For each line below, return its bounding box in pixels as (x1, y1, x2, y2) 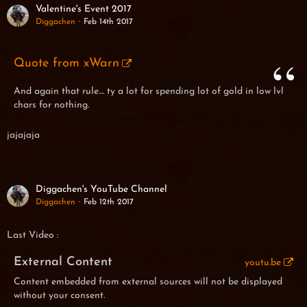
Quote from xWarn (14, 57, 119, 71)
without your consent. (14, 291, 105, 302)
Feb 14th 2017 (84, 18, 133, 27)
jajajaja (7, 130, 40, 141)
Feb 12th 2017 (84, 198, 134, 207)
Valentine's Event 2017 (36, 4, 132, 15)
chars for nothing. (14, 100, 89, 111)
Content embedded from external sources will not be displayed (14, 277, 282, 288)
